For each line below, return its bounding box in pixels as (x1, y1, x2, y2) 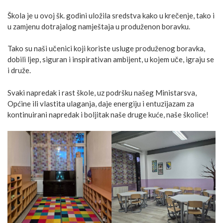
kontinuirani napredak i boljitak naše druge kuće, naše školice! (7, 110, 209, 119)
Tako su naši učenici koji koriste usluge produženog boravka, (7, 44, 205, 53)
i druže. (7, 66, 31, 75)
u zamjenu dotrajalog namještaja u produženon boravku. (7, 21, 190, 31)
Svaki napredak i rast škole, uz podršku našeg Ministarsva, (7, 88, 197, 97)
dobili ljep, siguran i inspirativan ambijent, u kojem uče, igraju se (7, 55, 214, 64)
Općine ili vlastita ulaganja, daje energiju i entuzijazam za (7, 99, 194, 108)
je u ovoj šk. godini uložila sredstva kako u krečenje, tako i (27, 10, 215, 20)
